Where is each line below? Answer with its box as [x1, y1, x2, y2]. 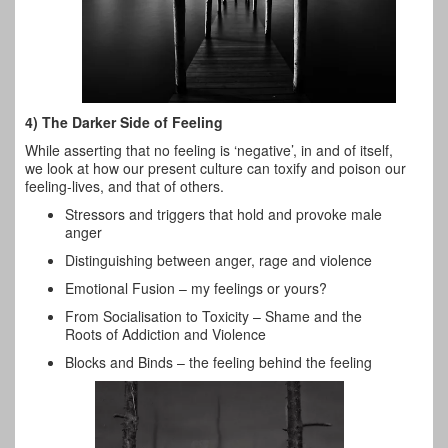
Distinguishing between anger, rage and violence [65, 250, 372, 271]
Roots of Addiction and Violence [65, 324, 266, 345]
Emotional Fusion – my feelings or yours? [65, 278, 327, 299]
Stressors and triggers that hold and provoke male [65, 204, 382, 225]
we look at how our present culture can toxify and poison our [25, 158, 406, 179]
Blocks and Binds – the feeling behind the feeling [65, 352, 372, 373]
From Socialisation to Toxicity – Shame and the [65, 306, 362, 327]
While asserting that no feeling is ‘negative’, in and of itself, [25, 140, 393, 161]
